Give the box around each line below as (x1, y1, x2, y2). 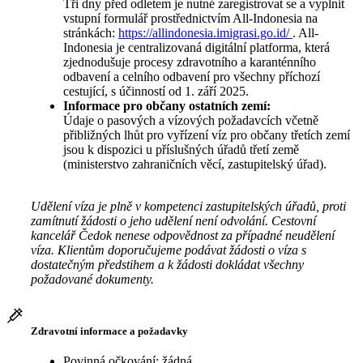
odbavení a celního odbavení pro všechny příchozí (63, 70, 320, 84)
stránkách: (63, 26, 118, 41)
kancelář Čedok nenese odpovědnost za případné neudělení (31, 228, 335, 243)
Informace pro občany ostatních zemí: (63, 99, 271, 113)
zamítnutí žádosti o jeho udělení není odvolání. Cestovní (31, 214, 316, 228)
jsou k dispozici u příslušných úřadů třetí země (63, 143, 299, 157)
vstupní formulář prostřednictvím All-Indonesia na (63, 11, 318, 26)
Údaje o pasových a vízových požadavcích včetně (63, 113, 318, 128)
